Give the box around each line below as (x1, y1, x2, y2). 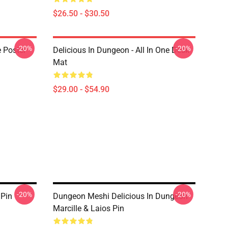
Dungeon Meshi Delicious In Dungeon (53, 191, 188, 201)
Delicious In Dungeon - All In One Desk (53, 45, 189, 55)
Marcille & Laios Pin (53, 204, 124, 213)
